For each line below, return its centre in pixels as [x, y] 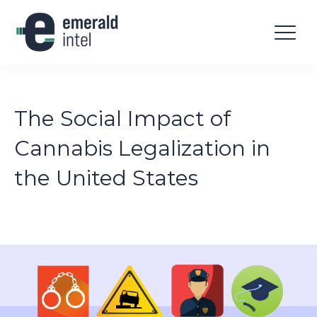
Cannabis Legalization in [142, 149]
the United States [106, 178]
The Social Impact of [122, 119]
